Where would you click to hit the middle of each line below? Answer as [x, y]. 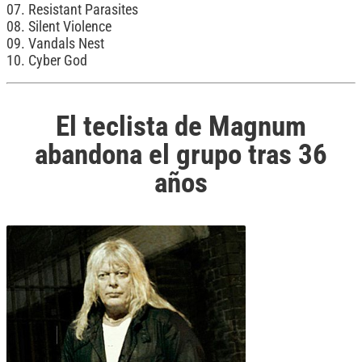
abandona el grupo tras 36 [181, 154]
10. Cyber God [47, 60]
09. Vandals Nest [55, 43]
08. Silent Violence [59, 26]
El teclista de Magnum [181, 126]
